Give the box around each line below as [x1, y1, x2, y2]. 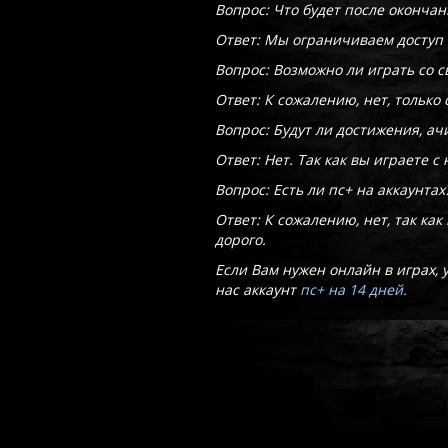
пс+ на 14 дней [300, 280, 404, 299]
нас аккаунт [215, 280, 301, 299]
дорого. [215, 230, 267, 249]
